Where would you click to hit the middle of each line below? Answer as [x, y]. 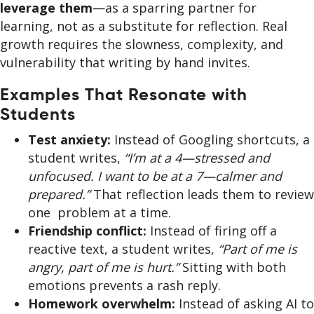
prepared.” [61, 194]
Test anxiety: [71, 140]
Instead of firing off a [213, 231]
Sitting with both [234, 267]
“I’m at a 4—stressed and [197, 158]
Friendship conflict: [89, 231]
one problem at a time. [101, 213]
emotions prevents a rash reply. [126, 286]
